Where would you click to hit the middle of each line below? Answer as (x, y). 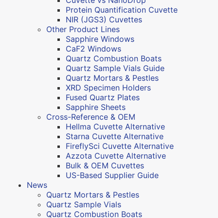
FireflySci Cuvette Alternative (120, 146)
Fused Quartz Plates (103, 97)
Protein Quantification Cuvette (122, 9)
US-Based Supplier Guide (112, 175)
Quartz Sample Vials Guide (115, 68)
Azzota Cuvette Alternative (116, 155)
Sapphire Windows (100, 39)
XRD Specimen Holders (108, 87)
